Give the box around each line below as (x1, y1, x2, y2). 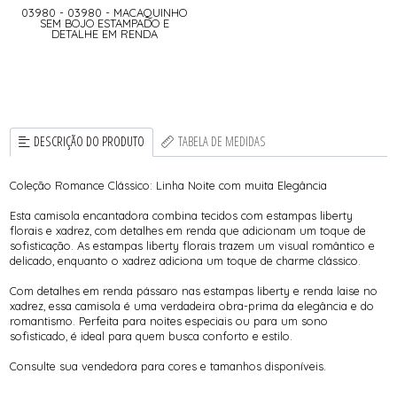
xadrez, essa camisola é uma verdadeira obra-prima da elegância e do (10, 298, 375, 313)
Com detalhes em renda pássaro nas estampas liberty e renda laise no (10, 283, 378, 298)
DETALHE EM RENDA (51, 26, 158, 41)
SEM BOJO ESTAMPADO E (39, 15, 169, 30)
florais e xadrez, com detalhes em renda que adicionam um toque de (10, 222, 367, 237)
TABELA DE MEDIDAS (177, 133, 266, 151)
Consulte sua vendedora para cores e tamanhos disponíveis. (10, 358, 327, 373)
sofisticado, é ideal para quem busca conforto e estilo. (10, 328, 293, 343)
